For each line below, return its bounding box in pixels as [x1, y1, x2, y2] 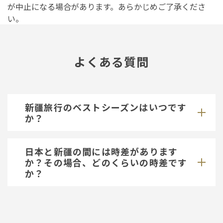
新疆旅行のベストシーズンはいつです [25, 101, 187, 114]
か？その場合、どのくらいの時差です [25, 156, 188, 169]
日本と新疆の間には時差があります [25, 145, 178, 158]
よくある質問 [74, 53, 149, 71]
